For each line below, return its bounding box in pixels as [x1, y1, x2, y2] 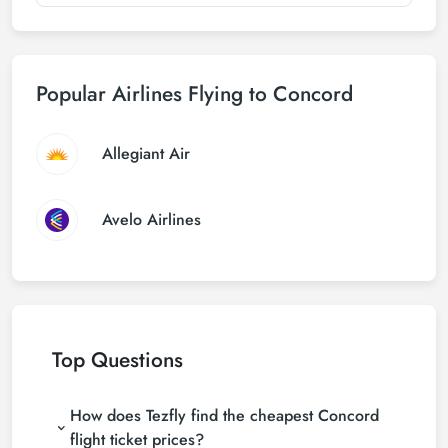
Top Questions [52, 345, 183, 375]
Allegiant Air [102, 142, 190, 165]
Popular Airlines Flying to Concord [36, 79, 353, 109]
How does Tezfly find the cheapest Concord [70, 404, 380, 427]
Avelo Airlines [102, 208, 201, 231]
